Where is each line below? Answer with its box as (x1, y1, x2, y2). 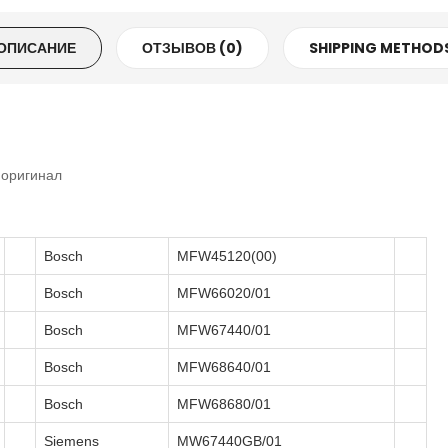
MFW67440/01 (177, 322, 271, 339)
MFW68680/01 (177, 396, 271, 413)
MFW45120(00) (177, 248, 277, 265)
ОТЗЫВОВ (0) (141, 38, 243, 59)
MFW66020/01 (177, 285, 271, 302)
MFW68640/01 (177, 359, 271, 376)
